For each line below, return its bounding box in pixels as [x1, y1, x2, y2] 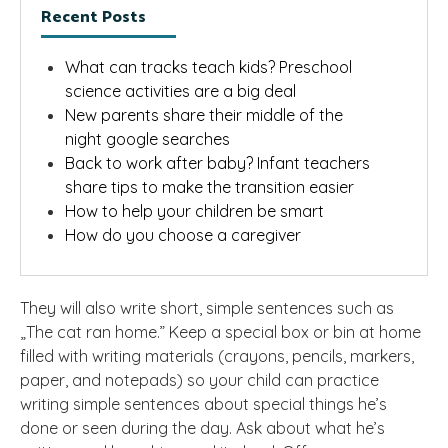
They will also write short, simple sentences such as [20, 298, 394, 319]
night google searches [65, 129, 230, 150]
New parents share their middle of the [65, 105, 343, 126]
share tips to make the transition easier [65, 177, 354, 198]
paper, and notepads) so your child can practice [20, 370, 379, 391]
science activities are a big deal [65, 81, 296, 102]
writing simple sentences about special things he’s [20, 394, 387, 415]
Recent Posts [41, 4, 146, 32]
